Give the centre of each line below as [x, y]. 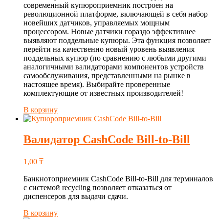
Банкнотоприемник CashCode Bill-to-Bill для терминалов [118, 178]
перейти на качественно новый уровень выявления [109, 49]
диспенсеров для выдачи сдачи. [76, 196]
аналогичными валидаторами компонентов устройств [114, 67]
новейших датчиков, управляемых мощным [97, 23]
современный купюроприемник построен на [98, 5]
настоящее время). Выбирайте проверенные [97, 85]
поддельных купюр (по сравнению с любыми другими [115, 58]
